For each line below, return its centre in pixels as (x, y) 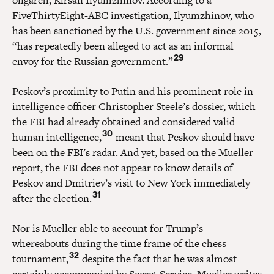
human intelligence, (57, 137)
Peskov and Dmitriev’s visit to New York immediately (131, 183)
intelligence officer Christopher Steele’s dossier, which (134, 106)
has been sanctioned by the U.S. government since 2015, (137, 30)
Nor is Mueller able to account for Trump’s (108, 228)
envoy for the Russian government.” (93, 61)
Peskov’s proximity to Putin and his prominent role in (133, 91)
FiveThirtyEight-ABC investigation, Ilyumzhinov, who (133, 15)
